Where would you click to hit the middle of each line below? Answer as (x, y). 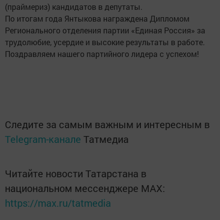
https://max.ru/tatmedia (58, 203)
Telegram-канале (43, 139)
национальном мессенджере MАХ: (85, 188)
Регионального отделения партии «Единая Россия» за (105, 30)
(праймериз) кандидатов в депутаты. (74, 7)
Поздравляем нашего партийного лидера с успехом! (102, 54)
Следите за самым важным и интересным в (107, 124)
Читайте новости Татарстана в (76, 174)
